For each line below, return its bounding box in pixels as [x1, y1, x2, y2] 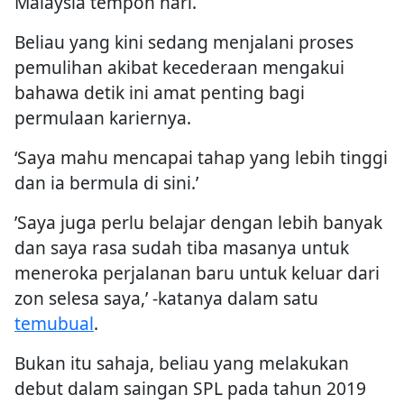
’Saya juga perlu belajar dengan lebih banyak [14, 210, 382, 235]
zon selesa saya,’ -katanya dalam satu [14, 286, 318, 311]
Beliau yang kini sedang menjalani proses [14, 30, 353, 55]
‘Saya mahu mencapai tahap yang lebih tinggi [14, 145, 388, 170]
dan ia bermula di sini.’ [14, 170, 198, 196]
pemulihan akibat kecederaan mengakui [14, 55, 344, 80]
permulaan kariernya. [14, 106, 191, 131]
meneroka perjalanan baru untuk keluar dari [14, 261, 380, 286]
